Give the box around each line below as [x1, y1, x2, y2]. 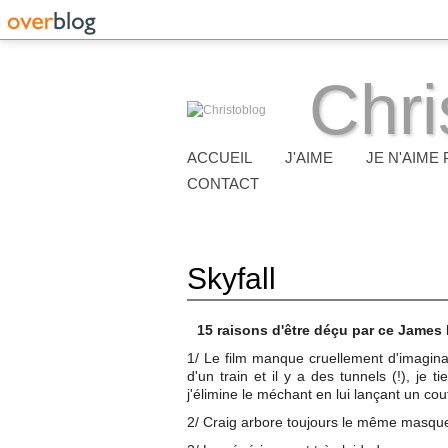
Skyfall [187, 262, 276, 295]
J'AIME [285, 149, 333, 166]
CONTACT [187, 175, 259, 192]
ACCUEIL [187, 149, 252, 166]
